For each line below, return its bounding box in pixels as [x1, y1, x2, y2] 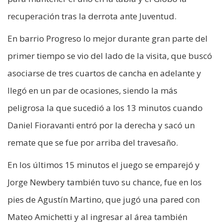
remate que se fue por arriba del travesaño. [7, 136, 178, 148]
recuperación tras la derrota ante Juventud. [7, 10, 176, 22]
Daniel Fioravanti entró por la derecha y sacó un [7, 119, 195, 131]
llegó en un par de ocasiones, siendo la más [7, 84, 177, 96]
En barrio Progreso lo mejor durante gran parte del [7, 32, 208, 44]
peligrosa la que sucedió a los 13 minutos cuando [7, 102, 203, 113]
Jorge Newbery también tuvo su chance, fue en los [7, 176, 202, 188]
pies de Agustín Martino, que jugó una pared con [7, 193, 200, 205]
